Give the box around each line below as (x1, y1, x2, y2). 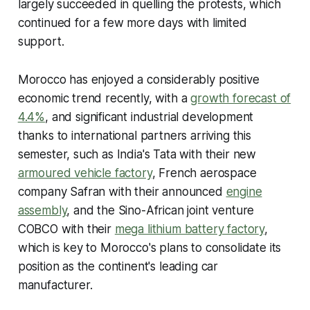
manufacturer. (17, 277, 93, 292)
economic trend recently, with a (17, 91, 191, 105)
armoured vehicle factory (17, 165, 152, 180)
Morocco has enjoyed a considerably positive (17, 72, 259, 86)
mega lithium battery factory (114, 221, 265, 236)
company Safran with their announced (17, 184, 226, 199)
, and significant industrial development (45, 109, 254, 124)
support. (17, 34, 64, 48)
